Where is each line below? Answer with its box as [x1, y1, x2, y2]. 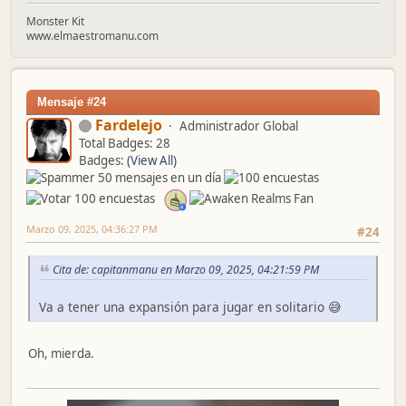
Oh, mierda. [28, 344, 94, 362]
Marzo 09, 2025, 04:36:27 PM [26, 222, 158, 237]
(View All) [127, 151, 177, 169]
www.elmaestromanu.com [26, 27, 159, 43]
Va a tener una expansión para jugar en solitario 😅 [39, 297, 342, 315]
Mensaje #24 [37, 94, 106, 109]
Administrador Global [179, 117, 298, 134]
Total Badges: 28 [79, 134, 170, 151]
